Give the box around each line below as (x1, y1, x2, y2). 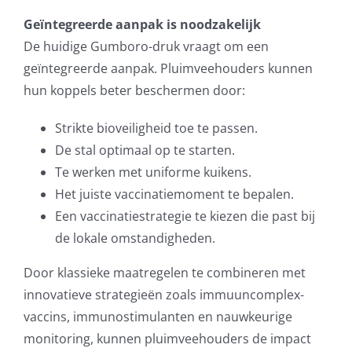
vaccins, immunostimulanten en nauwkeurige (23, 307, 292, 325)
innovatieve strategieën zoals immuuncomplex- (23, 285, 304, 303)
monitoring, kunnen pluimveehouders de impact (23, 329, 311, 347)
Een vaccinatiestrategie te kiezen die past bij (54, 207, 315, 225)
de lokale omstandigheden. (54, 229, 215, 247)
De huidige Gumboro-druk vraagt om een (23, 37, 269, 55)
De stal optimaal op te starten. (54, 141, 235, 159)
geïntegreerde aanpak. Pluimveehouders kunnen (23, 59, 313, 77)
